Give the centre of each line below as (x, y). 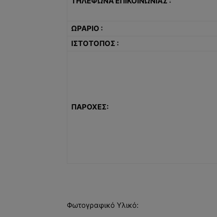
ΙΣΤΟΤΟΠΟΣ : (95, 43)
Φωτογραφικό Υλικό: (103, 205)
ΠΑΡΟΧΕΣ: (90, 107)
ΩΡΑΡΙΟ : (87, 28)
